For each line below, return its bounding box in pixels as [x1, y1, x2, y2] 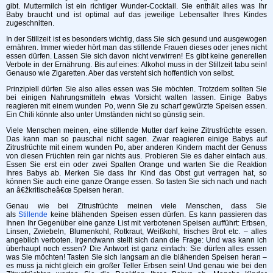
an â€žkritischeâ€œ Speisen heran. [6, 185, 124, 194]
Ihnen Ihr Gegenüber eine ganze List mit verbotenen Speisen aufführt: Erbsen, [6, 218, 267, 227]
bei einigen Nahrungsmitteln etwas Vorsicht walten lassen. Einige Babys [6, 93, 267, 102]
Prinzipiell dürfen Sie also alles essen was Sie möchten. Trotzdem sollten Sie [6, 84, 267, 93]
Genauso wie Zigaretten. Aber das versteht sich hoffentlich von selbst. [6, 68, 235, 77]
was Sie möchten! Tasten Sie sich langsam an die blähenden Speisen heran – [6, 252, 267, 261]
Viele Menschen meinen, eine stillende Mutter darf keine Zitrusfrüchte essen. [6, 126, 267, 135]
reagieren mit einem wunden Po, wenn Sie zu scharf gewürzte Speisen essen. [6, 101, 267, 110]
